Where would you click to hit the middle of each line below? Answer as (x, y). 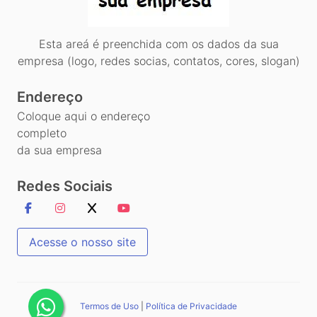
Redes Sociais (65, 186)
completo (42, 133)
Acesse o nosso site (82, 242)
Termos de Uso (109, 306)
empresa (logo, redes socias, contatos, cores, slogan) (158, 60)
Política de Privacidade (191, 306)
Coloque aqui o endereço (83, 116)
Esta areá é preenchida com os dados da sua (158, 44)
